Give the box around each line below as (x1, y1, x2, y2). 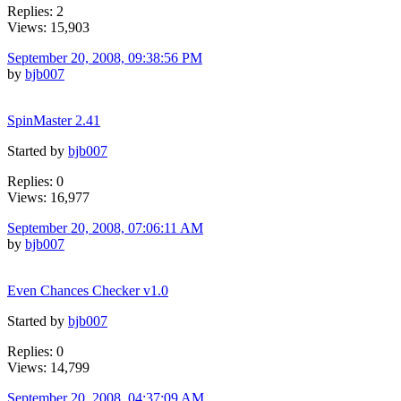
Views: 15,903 (7, 19, 90, 35)
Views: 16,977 (7, 189, 90, 205)
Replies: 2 (7, 3, 64, 19)
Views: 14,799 (7, 359, 90, 375)
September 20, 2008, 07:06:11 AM (7, 219, 203, 235)
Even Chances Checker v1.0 (7, 282, 168, 298)
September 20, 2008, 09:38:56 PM (7, 49, 202, 65)
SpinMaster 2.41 (7, 112, 100, 128)
